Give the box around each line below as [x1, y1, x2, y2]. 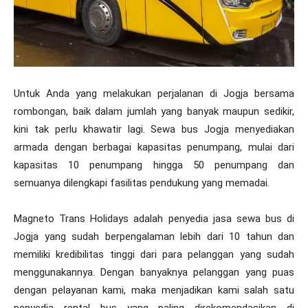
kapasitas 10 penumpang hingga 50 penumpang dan [14, 158, 294, 171]
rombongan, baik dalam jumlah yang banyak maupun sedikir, [14, 104, 294, 118]
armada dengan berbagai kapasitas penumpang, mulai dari [14, 140, 294, 153]
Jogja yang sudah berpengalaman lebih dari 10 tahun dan [14, 230, 294, 243]
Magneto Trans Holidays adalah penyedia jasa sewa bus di [14, 212, 294, 225]
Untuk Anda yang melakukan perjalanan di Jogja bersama [14, 87, 294, 100]
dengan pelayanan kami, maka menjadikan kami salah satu [14, 283, 294, 296]
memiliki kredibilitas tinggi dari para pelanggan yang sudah [14, 247, 294, 261]
